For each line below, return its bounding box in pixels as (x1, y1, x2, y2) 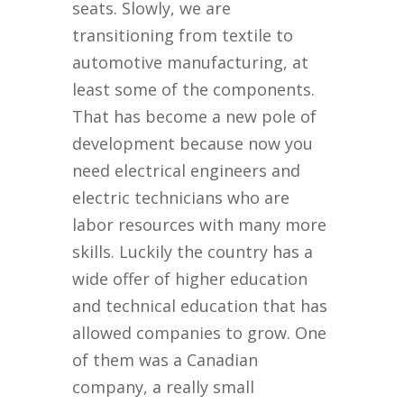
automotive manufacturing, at (72, 51, 309, 74)
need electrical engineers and (72, 160, 301, 182)
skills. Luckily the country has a (72, 241, 314, 263)
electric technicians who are (72, 187, 290, 209)
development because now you (72, 133, 314, 155)
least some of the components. (72, 78, 316, 101)
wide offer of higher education (72, 268, 308, 290)
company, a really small (72, 376, 255, 399)
